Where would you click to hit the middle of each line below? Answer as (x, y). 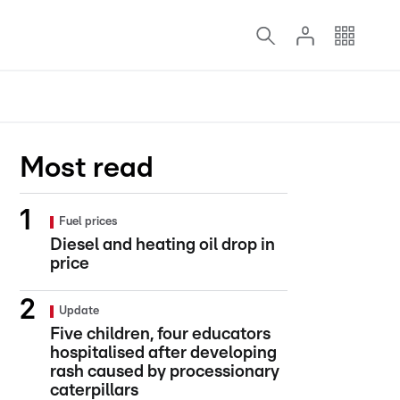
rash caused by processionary (165, 372)
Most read (87, 168)
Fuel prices (88, 222)
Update (79, 311)
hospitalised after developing (163, 353)
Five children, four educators (160, 334)
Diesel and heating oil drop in (162, 245)
